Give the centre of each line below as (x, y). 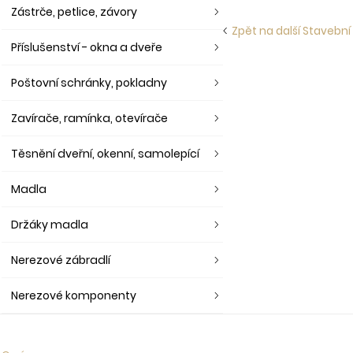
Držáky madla (50, 225)
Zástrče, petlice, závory (74, 12)
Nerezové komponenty (74, 295)
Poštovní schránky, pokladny (89, 83)
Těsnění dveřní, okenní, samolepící (105, 154)
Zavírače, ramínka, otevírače (89, 118)
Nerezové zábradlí (61, 260)
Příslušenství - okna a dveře (87, 47)
